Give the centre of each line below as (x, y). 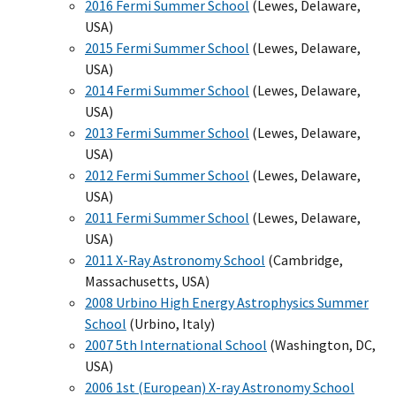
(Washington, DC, (321, 344)
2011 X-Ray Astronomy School (175, 259)
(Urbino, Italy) (171, 323)
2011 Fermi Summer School (167, 217)
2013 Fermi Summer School (167, 132)
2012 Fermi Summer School (167, 175)
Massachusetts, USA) (147, 281)
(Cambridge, (304, 259)
